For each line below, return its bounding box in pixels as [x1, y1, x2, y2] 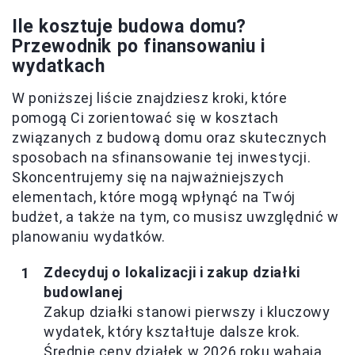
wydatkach [12, 55, 105, 78]
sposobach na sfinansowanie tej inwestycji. [12, 149, 311, 166]
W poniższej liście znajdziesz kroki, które [12, 90, 288, 107]
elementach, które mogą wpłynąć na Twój [12, 189, 296, 206]
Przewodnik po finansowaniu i [12, 36, 265, 58]
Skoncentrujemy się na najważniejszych [12, 169, 284, 186]
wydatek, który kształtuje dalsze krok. [44, 323, 300, 341]
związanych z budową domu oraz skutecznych [12, 129, 327, 147]
